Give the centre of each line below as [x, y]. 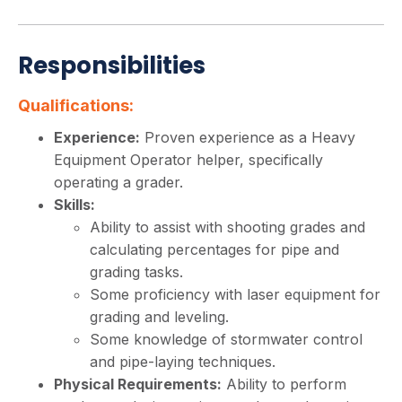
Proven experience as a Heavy [248, 137]
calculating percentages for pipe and [214, 249]
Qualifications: [76, 105]
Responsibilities [112, 66]
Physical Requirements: [138, 384]
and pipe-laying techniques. [183, 362]
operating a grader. [118, 182]
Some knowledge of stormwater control [226, 339]
